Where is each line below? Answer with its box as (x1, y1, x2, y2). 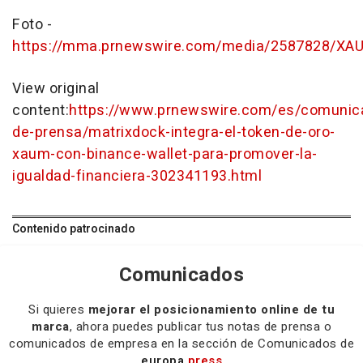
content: (12, 99, 69, 122)
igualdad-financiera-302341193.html (12, 164, 262, 187)
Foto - (12, 13, 52, 36)
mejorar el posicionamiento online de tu (88, 300, 335, 318)
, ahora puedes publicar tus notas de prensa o (69, 317, 331, 335)
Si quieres (28, 300, 88, 318)
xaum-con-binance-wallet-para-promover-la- (12, 143, 318, 165)
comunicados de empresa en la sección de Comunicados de (9, 334, 354, 352)
